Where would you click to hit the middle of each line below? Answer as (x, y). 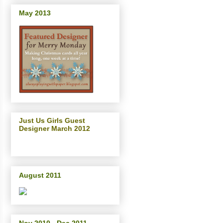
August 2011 (40, 175)
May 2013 (35, 13)
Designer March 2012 (55, 129)
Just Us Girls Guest (52, 121)
